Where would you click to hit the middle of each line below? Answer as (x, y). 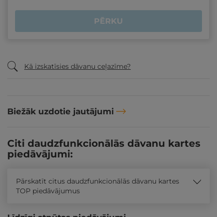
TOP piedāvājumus (48, 191)
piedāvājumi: (40, 154)
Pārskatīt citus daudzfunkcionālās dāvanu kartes (98, 181)
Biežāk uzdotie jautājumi (61, 111)
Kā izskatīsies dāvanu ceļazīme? (77, 66)
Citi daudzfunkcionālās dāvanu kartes (104, 143)
